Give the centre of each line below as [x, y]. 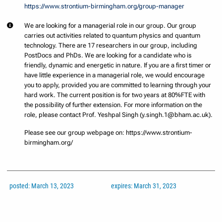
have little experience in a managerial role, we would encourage [115, 75]
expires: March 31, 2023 [144, 186]
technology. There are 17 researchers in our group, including [111, 45]
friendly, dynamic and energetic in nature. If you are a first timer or [118, 65]
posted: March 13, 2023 [41, 186]
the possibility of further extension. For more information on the [113, 105]
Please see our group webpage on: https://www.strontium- [109, 132]
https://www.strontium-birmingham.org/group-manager [105, 6]
